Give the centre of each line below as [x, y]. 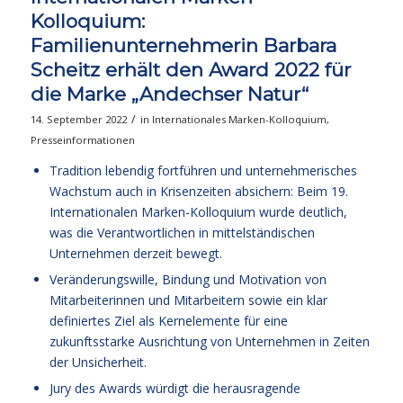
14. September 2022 [78, 119]
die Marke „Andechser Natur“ [169, 94]
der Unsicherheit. [98, 362]
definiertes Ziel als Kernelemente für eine [168, 320]
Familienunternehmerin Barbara [183, 45]
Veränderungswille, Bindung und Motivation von [188, 279]
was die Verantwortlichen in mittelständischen [182, 232]
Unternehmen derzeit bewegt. [135, 253]
